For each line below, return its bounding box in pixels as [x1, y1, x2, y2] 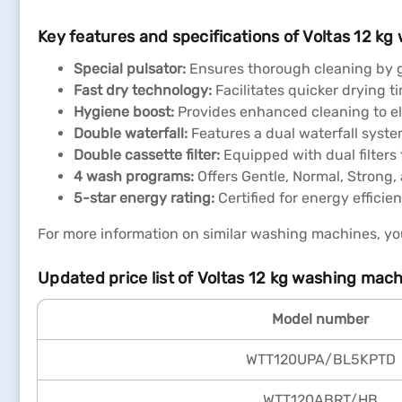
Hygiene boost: [74, 103, 174, 120]
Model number [272, 310, 369, 328]
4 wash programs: [74, 168, 194, 185]
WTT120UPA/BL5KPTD [245, 351, 396, 368]
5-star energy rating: [74, 189, 214, 206]
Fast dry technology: [74, 82, 212, 99]
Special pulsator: [74, 60, 186, 77]
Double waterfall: [74, 125, 188, 142]
